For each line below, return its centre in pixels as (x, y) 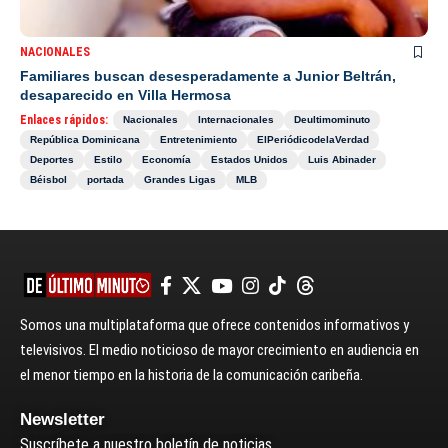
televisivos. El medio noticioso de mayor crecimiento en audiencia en (219, 350)
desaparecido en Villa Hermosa (125, 95)
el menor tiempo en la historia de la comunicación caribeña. (191, 375)
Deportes (52, 160)
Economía (166, 160)
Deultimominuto (332, 120)
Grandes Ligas (180, 180)
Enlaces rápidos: (64, 120)
